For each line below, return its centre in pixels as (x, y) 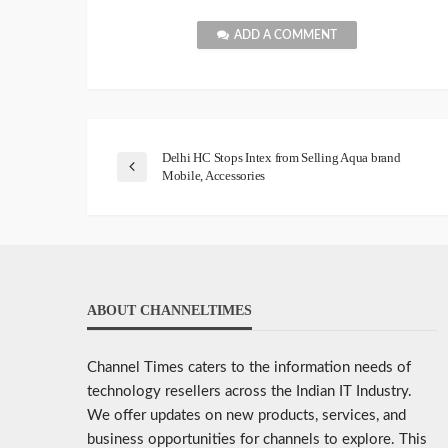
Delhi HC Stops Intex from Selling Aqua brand (281, 158)
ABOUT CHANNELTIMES (169, 311)
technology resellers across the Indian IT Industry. (249, 392)
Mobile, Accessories (214, 176)
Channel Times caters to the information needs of (249, 368)
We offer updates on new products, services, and (246, 416)
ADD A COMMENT (285, 35)
